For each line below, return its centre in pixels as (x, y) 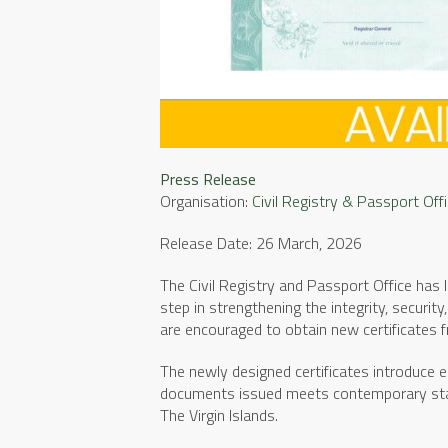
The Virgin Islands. (219, 414)
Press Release (208, 178)
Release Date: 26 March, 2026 (261, 242)
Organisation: (206, 200)
